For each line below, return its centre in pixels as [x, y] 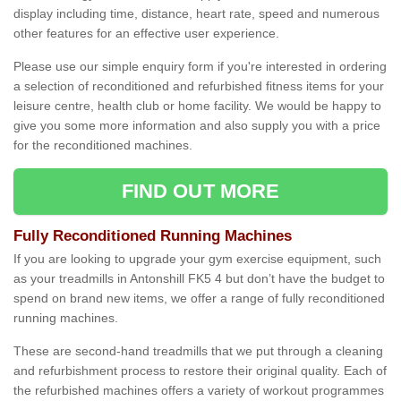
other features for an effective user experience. [146, 34]
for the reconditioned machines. [103, 145]
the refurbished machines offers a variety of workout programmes [199, 391]
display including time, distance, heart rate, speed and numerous [196, 14]
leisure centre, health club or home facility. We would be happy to [197, 106]
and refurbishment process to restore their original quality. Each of [200, 371]
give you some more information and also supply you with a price [197, 126]
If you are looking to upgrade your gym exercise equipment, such [197, 259]
